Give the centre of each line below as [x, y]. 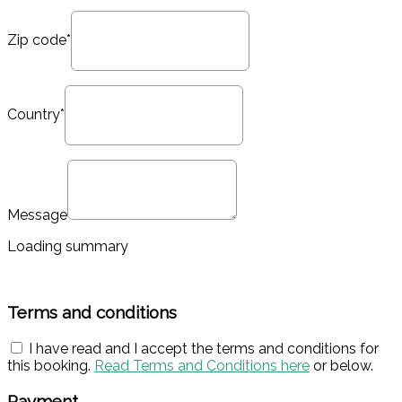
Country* [36, 114]
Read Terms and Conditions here [202, 366]
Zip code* [39, 39]
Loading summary [68, 246]
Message [37, 214]
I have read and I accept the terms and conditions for [202, 349]
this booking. [51, 366]
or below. [341, 366]
